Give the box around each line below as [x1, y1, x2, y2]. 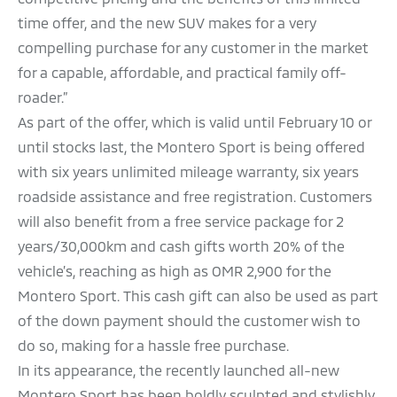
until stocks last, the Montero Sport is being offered [18, 138, 365, 156]
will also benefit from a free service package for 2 [18, 213, 344, 230]
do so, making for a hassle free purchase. [18, 337, 289, 354]
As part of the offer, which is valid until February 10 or [18, 113, 371, 131]
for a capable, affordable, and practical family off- [18, 64, 346, 82]
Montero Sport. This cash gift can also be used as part [18, 287, 378, 305]
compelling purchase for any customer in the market [18, 39, 369, 57]
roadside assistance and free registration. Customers [18, 188, 372, 206]
